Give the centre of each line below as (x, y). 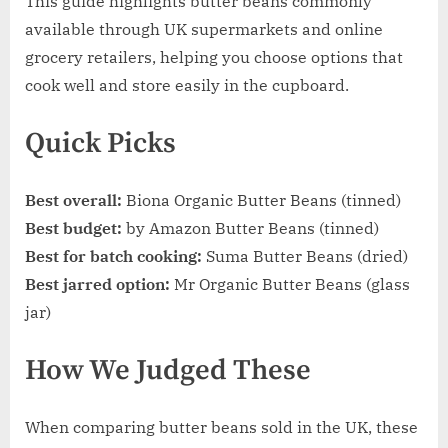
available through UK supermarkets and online (204, 29)
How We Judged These (168, 371)
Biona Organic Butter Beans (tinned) (261, 200)
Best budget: (73, 228)
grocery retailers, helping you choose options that (214, 57)
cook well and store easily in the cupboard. (187, 85)
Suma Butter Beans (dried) (305, 256)
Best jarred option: (97, 284)
